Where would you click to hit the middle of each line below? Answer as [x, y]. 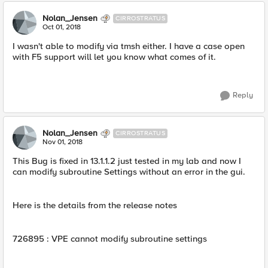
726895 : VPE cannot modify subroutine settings [110, 239]
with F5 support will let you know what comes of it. [114, 57]
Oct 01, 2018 [62, 27]
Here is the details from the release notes [95, 205]
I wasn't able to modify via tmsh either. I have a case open [129, 46]
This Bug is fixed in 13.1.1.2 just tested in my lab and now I [127, 161]
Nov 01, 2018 [63, 142]
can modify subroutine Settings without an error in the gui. [129, 172]
